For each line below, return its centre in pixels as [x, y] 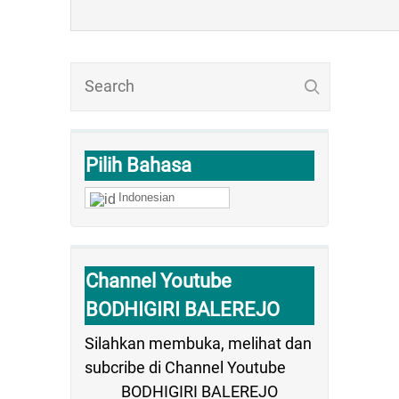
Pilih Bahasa [138, 165]
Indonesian [147, 197]
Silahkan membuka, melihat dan [198, 343]
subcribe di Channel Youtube [185, 367]
